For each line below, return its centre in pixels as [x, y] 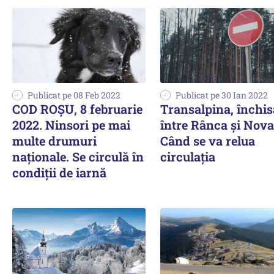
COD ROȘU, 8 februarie [77, 109]
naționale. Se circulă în [78, 156]
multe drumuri [54, 140]
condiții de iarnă [59, 172]
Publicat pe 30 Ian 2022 [222, 95]
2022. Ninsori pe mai [71, 124]
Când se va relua [208, 140]
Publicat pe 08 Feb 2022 [74, 95]
